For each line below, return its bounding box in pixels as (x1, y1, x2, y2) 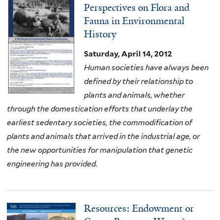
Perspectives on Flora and (84, 1, 190, 14)
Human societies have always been (84, 63, 209, 73)
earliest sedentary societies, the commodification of (7, 118, 192, 128)
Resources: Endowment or (84, 202, 194, 215)
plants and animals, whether (84, 90, 185, 100)
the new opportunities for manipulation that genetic (7, 145, 192, 155)
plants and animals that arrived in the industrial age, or (7, 132, 200, 141)
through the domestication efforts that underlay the (7, 104, 192, 114)
